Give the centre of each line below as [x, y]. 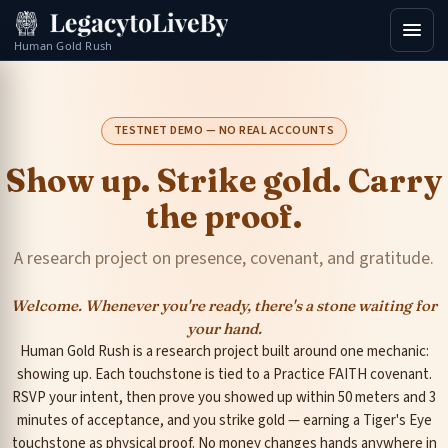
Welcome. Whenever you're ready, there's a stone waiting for [224, 305]
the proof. [224, 216]
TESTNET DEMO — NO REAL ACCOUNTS [224, 130]
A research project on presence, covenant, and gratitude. [224, 258]
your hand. [224, 328]
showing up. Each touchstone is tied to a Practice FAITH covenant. [224, 374]
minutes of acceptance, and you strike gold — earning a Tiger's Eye [224, 420]
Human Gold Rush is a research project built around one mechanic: [224, 351]
